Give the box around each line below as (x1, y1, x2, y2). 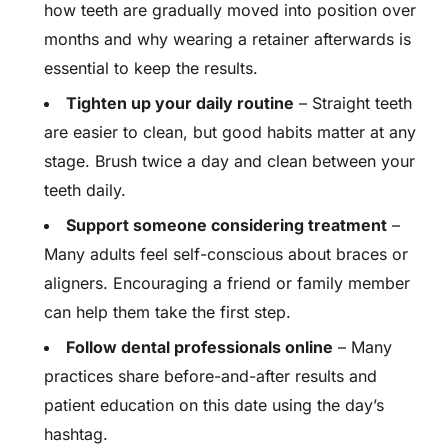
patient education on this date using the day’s (44, 395, 384, 415)
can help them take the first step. (44, 302, 291, 322)
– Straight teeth (294, 93, 412, 113)
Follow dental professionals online (66, 337, 333, 357)
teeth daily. (44, 180, 126, 200)
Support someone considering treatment (66, 215, 387, 235)
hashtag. (44, 424, 108, 444)
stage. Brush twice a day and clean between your (44, 151, 415, 171)
